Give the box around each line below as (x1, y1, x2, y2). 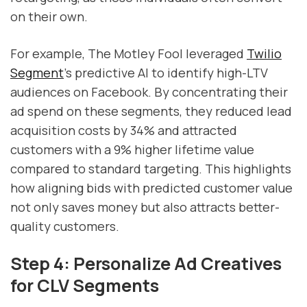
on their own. (10, 8, 88, 25)
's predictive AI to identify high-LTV (64, 64, 268, 81)
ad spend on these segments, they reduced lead (10, 102, 292, 119)
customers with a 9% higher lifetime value (10, 140, 254, 158)
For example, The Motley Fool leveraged (10, 45, 247, 62)
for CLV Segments (10, 273, 159, 297)
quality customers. (10, 217, 119, 234)
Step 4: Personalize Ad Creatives (10, 251, 282, 275)
